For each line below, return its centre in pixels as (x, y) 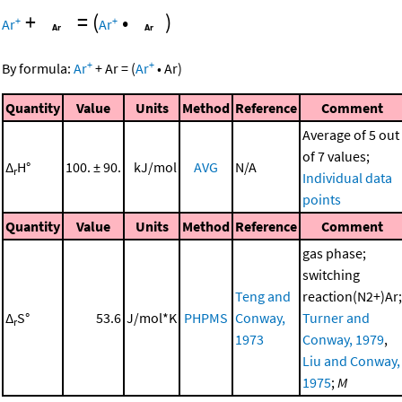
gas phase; (334, 253)
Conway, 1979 (343, 339)
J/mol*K (152, 317)
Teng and (263, 296)
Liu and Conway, (351, 360)
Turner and (336, 317)
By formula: (38, 68)
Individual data (347, 177)
